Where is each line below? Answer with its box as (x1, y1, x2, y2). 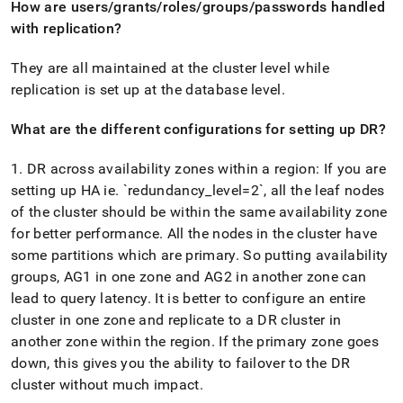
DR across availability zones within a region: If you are (22, 160, 386, 177)
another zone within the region (11, 333, 211, 350)
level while (256, 59, 330, 76)
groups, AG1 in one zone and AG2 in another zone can (11, 268, 367, 285)
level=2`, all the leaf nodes (211, 182, 385, 199)
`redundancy (119, 182, 206, 199)
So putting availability (238, 246, 389, 264)
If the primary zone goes (214, 333, 379, 350)
